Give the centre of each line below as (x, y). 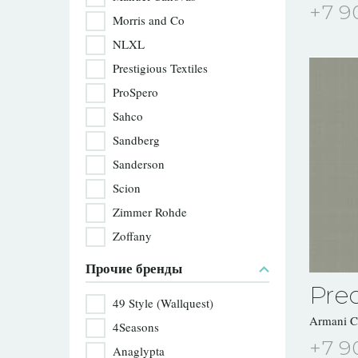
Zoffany (132, 236)
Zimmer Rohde (150, 212)
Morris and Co (149, 20)
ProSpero (135, 92)
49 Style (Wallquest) (163, 303)
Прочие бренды (134, 268)
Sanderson (139, 164)
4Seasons (136, 327)
